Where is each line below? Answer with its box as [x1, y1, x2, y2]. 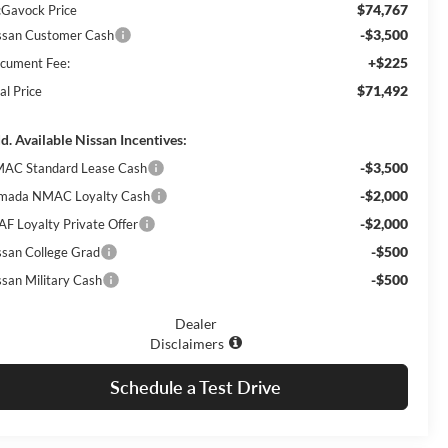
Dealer [174, 314, 217, 332]
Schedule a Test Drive [110, 375, 281, 398]
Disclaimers [149, 334, 224, 352]
